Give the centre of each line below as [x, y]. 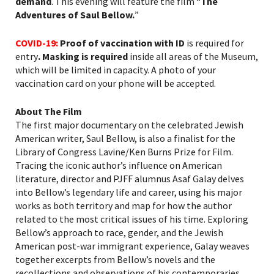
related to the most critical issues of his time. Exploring [132, 219]
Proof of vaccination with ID [122, 43]
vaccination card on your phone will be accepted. [116, 83]
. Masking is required [83, 57]
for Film [213, 152]
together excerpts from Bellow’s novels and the [115, 260]
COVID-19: [38, 43]
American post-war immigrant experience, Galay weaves [132, 246]
